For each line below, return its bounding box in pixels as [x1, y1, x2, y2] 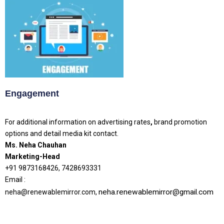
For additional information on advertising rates [5, 117, 150, 126]
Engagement [5, 88, 59, 98]
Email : [5, 175, 25, 183]
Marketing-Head [5, 152, 60, 160]
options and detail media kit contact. [5, 129, 118, 137]
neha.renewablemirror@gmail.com [98, 187, 213, 196]
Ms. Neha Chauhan [5, 140, 66, 149]
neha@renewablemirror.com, [5, 187, 98, 196]
